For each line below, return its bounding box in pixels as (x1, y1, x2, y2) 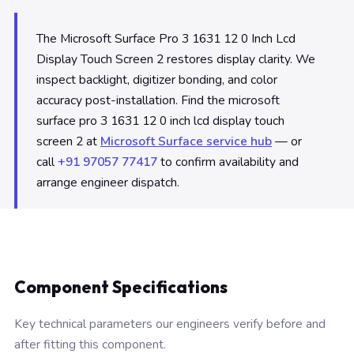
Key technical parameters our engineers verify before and (14, 315, 326, 332)
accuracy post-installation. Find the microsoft (36, 92, 280, 109)
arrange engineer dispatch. (36, 174, 179, 191)
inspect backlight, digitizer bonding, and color (36, 71, 277, 88)
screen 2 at (36, 133, 100, 150)
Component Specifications (14, 277, 228, 297)
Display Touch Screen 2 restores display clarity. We (36, 51, 315, 68)
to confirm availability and (157, 153, 299, 171)
